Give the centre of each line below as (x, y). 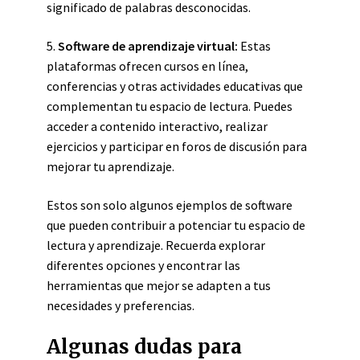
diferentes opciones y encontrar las (143, 265)
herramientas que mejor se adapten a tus (159, 285)
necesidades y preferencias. (121, 305)
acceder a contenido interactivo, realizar (157, 126)
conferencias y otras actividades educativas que (175, 86)
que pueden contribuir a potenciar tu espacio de (176, 225)
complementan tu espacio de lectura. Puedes (170, 106)
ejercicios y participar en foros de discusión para (177, 146)
